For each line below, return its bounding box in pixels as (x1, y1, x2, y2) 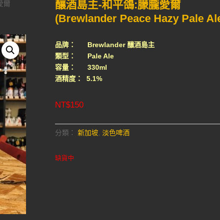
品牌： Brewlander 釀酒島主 (55, 40, 155, 49)
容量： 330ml (55, 63, 107, 71)
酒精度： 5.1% (55, 74, 102, 82)
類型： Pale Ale (55, 52, 114, 60)
